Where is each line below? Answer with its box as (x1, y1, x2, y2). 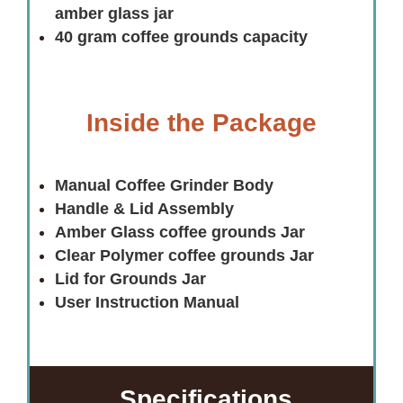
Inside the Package (86, 109, 317, 138)
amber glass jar (55, 4, 174, 23)
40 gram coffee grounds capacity (55, 28, 308, 47)
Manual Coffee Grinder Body (55, 176, 273, 195)
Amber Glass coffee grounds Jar (55, 223, 305, 242)
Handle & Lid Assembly (55, 200, 234, 219)
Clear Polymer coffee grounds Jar (55, 246, 314, 265)
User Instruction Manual (55, 293, 239, 312)
